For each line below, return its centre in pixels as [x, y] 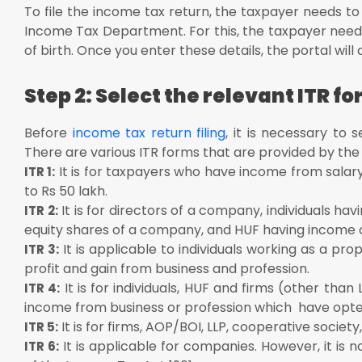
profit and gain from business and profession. [167, 268]
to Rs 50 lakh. [66, 191]
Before [48, 133]
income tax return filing [149, 133]
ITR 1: [40, 171]
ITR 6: [42, 346]
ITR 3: [42, 249]
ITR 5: [41, 326]
